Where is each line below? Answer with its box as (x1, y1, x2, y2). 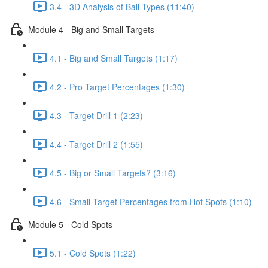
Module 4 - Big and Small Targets (28, 23, 154, 35)
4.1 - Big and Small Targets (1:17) (50, 51, 178, 64)
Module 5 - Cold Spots (28, 218, 112, 230)
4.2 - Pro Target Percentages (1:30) (50, 80, 185, 93)
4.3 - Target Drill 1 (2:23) (50, 109, 143, 121)
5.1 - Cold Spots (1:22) (50, 246, 136, 259)
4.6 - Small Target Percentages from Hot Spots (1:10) (50, 195, 252, 208)
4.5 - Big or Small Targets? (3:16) (50, 166, 176, 179)
